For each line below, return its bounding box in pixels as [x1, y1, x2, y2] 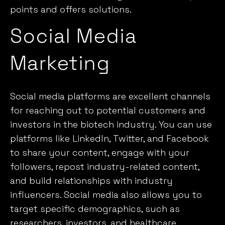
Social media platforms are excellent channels [10, 90, 210, 102]
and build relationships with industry [10, 174, 173, 186]
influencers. [10, 188, 64, 200]
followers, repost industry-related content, [10, 160, 199, 172]
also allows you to [119, 188, 202, 200]
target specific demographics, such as [10, 202, 180, 214]
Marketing [10, 50, 110, 76]
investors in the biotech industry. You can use [10, 118, 212, 130]
